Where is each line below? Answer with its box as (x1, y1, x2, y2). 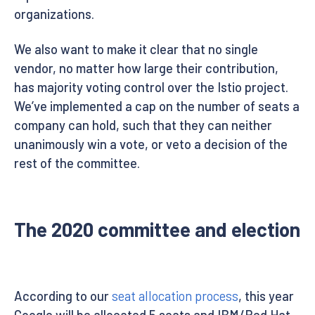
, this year (238, 288, 294, 304)
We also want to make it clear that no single (14, 41, 258, 57)
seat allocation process (112, 288, 238, 304)
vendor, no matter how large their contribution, (14, 60, 278, 76)
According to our (14, 288, 112, 304)
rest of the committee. (14, 155, 140, 171)
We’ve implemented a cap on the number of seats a (14, 98, 300, 114)
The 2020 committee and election (14, 217, 300, 241)
